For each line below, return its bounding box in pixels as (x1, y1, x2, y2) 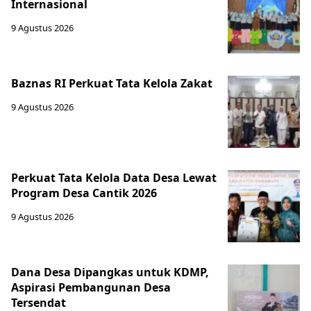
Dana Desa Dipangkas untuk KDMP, (11, 264, 209, 280)
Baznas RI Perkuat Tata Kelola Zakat (11, 76, 212, 92)
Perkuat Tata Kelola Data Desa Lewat (11, 170, 217, 186)
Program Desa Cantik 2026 (11, 185, 157, 201)
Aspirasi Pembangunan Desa (11, 280, 171, 296)
